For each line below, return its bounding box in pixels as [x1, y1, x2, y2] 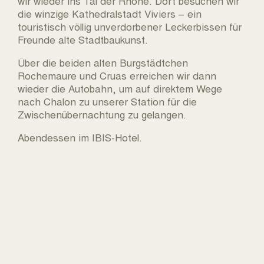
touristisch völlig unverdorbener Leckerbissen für [18, 19, 242, 34]
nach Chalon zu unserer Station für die [18, 94, 197, 109]
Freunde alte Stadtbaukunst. [18, 32, 148, 47]
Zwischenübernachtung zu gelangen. [18, 107, 186, 122]
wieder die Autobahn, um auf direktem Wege [18, 81, 222, 96]
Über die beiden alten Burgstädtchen [18, 55, 188, 70]
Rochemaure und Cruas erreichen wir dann [18, 68, 216, 83]
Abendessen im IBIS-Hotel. [18, 130, 142, 145]
